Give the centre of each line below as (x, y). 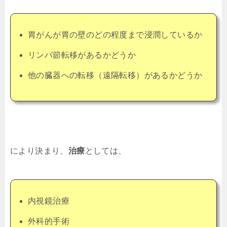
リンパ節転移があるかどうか (82, 55)
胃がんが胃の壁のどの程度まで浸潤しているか (115, 34)
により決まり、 (39, 150)
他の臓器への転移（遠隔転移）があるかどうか (115, 75)
